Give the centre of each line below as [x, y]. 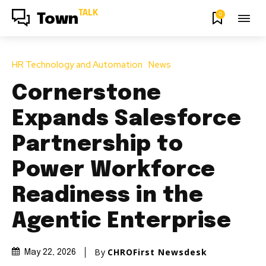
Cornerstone [87, 94]
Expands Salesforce [126, 119]
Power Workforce [114, 170]
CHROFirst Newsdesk [157, 252]
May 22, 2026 [50, 253]
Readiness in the [107, 196]
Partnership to [97, 145]
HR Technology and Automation [77, 64]
